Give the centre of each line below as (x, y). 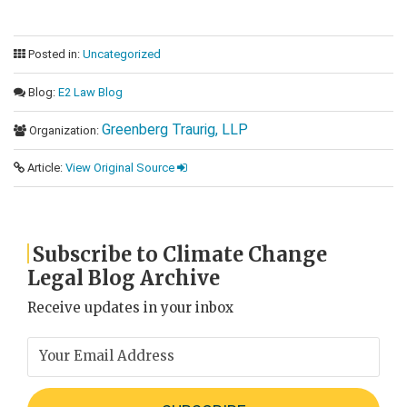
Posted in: (54, 54)
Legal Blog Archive (124, 278)
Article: (45, 167)
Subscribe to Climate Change (180, 254)
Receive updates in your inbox (130, 307)
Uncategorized (122, 54)
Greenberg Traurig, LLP (175, 129)
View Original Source (120, 167)
